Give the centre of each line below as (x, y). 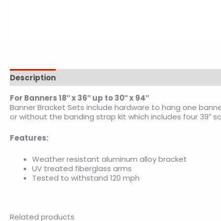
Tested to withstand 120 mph (86, 178)
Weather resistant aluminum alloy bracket (110, 159)
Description (33, 77)
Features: (29, 138)
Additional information (110, 77)
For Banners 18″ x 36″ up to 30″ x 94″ (79, 98)
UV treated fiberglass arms (82, 168)
